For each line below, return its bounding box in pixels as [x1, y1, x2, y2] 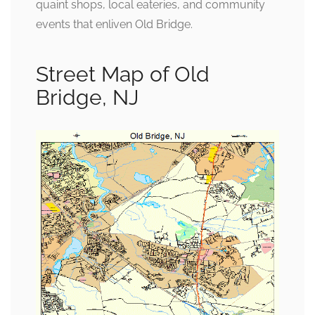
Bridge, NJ [36, 85, 139, 110]
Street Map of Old [36, 62, 210, 86]
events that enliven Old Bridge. [36, 18, 193, 31]
